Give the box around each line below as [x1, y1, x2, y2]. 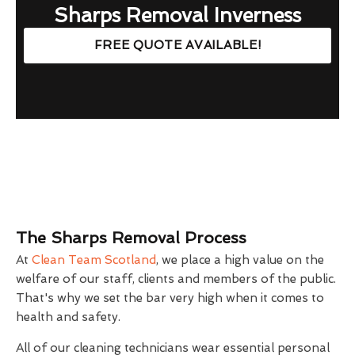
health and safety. [16, 310, 120, 325]
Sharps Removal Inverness [54, 4, 301, 28]
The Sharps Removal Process [16, 228, 246, 248]
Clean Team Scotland [32, 253, 156, 268]
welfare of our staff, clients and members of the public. [16, 272, 336, 287]
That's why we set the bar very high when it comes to [16, 291, 324, 306]
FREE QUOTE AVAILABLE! [94, 38, 261, 53]
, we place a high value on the [156, 253, 324, 268]
